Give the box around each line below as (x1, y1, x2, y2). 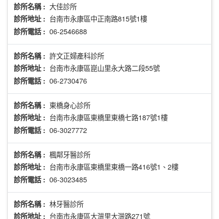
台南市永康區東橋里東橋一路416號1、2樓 (49, 161, 178, 172)
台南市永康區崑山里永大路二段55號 (49, 63, 160, 73)
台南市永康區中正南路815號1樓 (49, 13, 147, 24)
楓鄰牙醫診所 (49, 149, 90, 160)
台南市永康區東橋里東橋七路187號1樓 (49, 112, 168, 123)
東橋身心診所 (49, 100, 90, 110)
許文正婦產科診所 (49, 50, 104, 61)
